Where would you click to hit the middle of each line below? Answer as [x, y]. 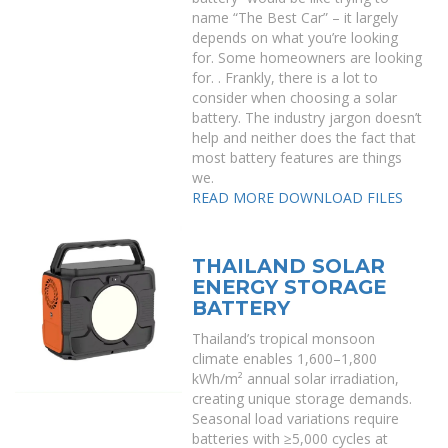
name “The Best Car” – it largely [295, 17]
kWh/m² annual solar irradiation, [296, 378]
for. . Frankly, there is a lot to [285, 77]
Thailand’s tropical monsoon [284, 338]
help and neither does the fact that [304, 137]
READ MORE [233, 197]
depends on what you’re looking [295, 37]
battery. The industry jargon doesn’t [307, 117]
